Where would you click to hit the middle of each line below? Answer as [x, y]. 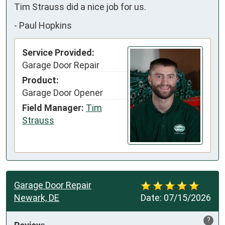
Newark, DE [37, 198]
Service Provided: [58, 52]
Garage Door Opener [63, 92]
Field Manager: [53, 107]
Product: [40, 80]
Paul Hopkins [45, 26]
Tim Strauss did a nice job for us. [80, 7]
